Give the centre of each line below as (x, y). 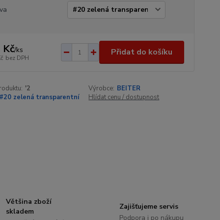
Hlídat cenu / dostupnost (124, 97)
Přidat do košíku (141, 52)
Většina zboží (29, 201)
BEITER (129, 88)
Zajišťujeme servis (149, 206)
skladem (20, 211)
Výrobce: (102, 88)
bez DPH (17, 58)
